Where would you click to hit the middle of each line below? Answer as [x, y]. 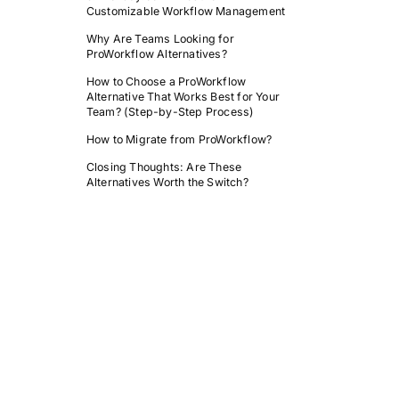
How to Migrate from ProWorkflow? [179, 139]
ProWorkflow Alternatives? [156, 54]
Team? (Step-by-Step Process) [170, 112]
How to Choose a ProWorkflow [166, 81]
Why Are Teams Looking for [160, 39]
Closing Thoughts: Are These [164, 167]
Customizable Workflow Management [186, 11]
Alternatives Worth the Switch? [167, 182]
